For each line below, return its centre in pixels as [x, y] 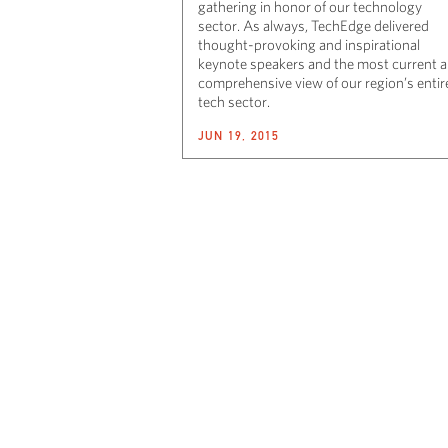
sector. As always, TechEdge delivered [313, 25]
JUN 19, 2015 [239, 135]
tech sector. [234, 101]
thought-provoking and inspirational [309, 44]
